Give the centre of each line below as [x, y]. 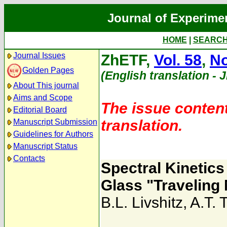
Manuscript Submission [55, 122]
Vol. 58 [178, 60]
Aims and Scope [43, 98]
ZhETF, [127, 60]
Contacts [29, 158]
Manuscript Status [45, 146]
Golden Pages [48, 70]
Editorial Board [40, 110]
